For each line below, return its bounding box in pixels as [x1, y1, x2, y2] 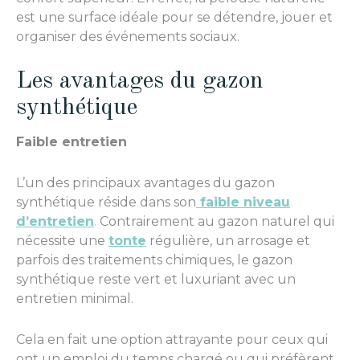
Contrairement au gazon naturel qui [96, 213, 334, 229]
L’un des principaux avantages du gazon [16, 174, 275, 190]
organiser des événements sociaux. [16, 29, 239, 45]
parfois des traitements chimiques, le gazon [16, 252, 292, 268]
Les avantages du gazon [16, 69, 264, 94]
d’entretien [16, 213, 94, 229]
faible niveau [196, 194, 290, 210]
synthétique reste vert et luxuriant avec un [16, 271, 296, 287]
